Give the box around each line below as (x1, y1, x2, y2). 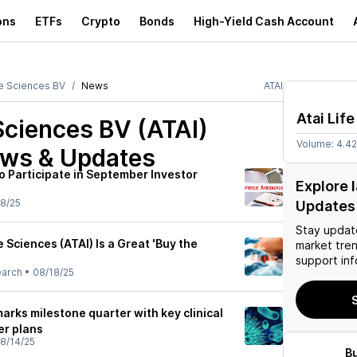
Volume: (296, 138, 336, 150)
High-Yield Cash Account (194, 14, 334, 28)
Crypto (81, 14, 120, 28)
